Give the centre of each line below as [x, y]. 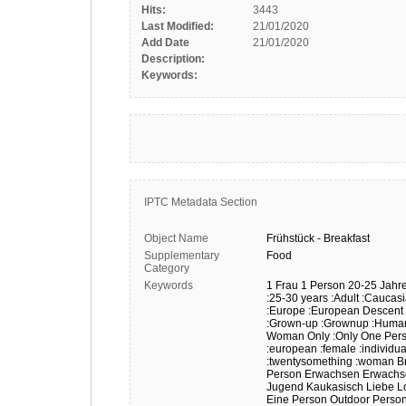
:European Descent [356, 311]
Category [167, 268]
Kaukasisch [335, 387]
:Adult [345, 298]
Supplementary [182, 256]
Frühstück [290, 238]
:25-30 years [297, 298]
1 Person [323, 285]
